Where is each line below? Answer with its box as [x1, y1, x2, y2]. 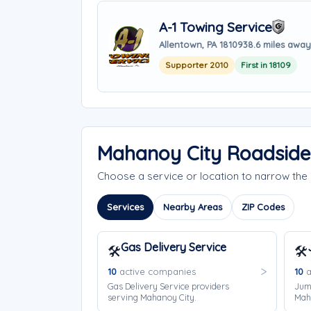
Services [107, 201, 144, 212]
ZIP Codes [242, 201, 285, 212]
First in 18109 [241, 59, 291, 70]
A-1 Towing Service [159, 18, 272, 35]
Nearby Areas [163, 201, 222, 212]
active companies [117, 266, 196, 277]
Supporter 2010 [165, 59, 228, 70]
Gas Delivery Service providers [108, 280, 229, 292]
